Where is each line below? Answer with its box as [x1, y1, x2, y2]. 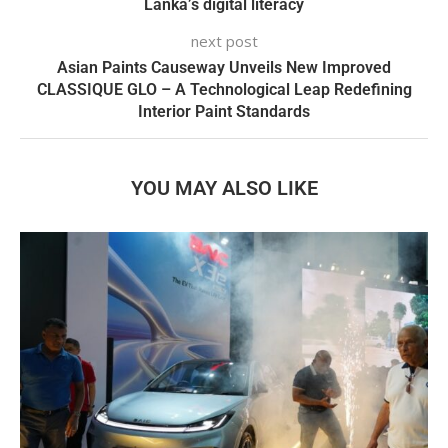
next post [190, 30, 258, 51]
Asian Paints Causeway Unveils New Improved [57, 57, 391, 77]
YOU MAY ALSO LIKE [130, 175, 318, 200]
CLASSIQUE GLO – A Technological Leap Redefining [36, 79, 412, 99]
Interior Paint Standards [138, 101, 310, 121]
